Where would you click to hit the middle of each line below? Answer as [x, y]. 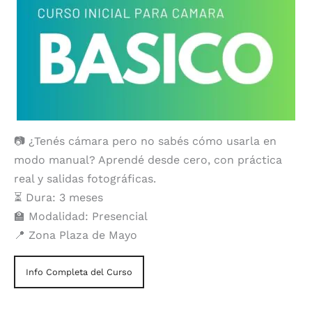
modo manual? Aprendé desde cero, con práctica [148, 159]
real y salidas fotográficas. [85, 178]
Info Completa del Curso [79, 272]
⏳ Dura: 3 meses [58, 197]
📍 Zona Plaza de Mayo [76, 235]
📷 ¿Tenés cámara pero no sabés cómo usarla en [145, 141]
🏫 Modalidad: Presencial [81, 216]
